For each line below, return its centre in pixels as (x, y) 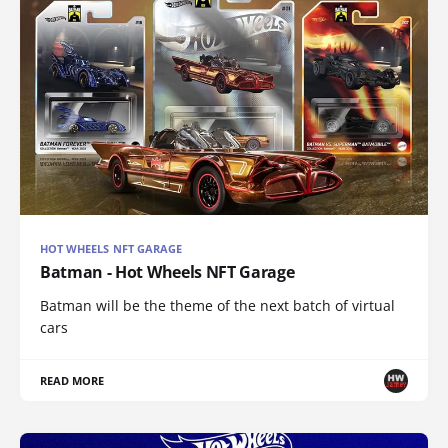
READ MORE (72, 381)
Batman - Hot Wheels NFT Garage (167, 272)
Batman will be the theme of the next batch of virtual (217, 306)
